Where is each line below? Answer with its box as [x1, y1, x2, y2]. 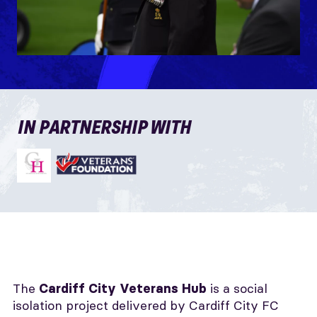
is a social [210, 280, 267, 296]
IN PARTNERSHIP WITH [17, 115, 190, 139]
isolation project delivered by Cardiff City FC [13, 297, 279, 313]
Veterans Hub [120, 281, 210, 296]
